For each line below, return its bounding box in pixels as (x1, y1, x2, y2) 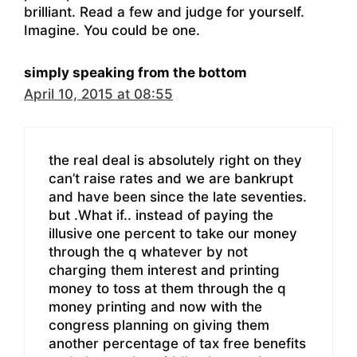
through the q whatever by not (49, 243, 248, 260)
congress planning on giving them (49, 316, 269, 333)
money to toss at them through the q (49, 280, 286, 296)
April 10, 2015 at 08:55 (24, 86, 173, 103)
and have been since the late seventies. (49, 188, 307, 205)
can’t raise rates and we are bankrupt (49, 170, 293, 186)
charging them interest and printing (49, 261, 280, 278)
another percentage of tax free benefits (49, 335, 306, 351)
